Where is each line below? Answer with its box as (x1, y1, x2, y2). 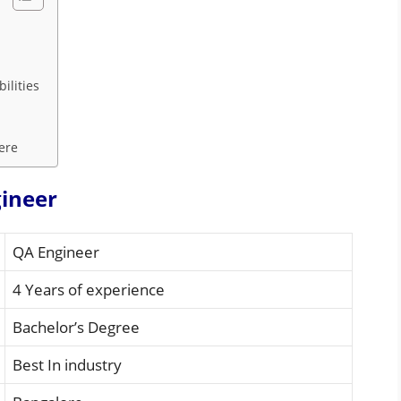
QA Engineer (13, 241, 99, 262)
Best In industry (13, 354, 122, 375)
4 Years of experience (13, 278, 165, 300)
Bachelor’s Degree (13, 316, 140, 337)
